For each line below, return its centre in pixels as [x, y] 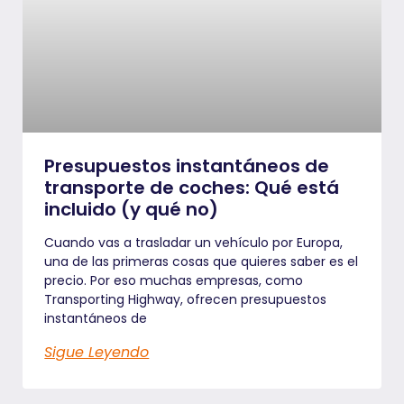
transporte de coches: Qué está [192, 187]
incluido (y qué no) [132, 209]
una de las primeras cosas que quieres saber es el [202, 261]
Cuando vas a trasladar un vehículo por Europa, [194, 242]
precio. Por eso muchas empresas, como [174, 280]
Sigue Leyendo [97, 352]
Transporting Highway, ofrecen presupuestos [186, 299]
